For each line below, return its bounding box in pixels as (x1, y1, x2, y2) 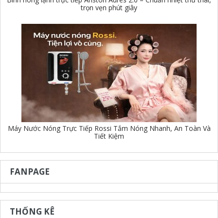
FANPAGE (10, 166, 50, 177)
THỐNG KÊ (10, 206, 54, 217)
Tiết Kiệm (94, 131, 124, 141)
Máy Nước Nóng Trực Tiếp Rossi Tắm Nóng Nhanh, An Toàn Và (7, 124, 211, 133)
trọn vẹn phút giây (81, 3, 137, 12)
